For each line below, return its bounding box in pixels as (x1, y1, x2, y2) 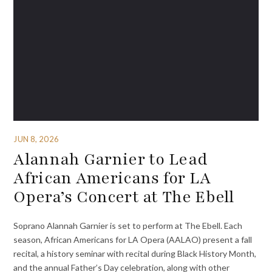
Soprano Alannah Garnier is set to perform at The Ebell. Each (13, 220, 243, 231)
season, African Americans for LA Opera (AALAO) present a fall (13, 234, 253, 245)
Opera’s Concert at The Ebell (13, 186, 234, 208)
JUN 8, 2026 (13, 134, 59, 144)
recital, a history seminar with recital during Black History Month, (13, 248, 257, 259)
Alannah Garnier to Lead (13, 148, 208, 171)
